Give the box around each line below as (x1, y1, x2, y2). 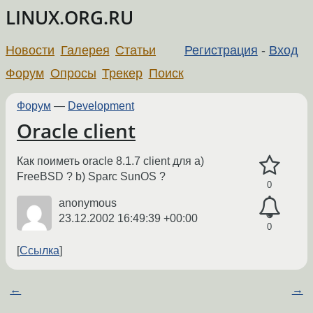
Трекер (102, 66, 143, 80)
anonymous (59, 197, 117, 210)
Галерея (60, 43, 110, 57)
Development (68, 99, 134, 112)
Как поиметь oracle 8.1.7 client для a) (17, 155, 204, 168)
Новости (6, 43, 54, 57)
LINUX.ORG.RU (6, 6, 133, 30)
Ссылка (20, 245, 59, 257)
